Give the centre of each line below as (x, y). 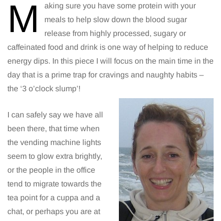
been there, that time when (54, 129)
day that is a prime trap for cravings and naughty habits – (106, 75)
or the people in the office (51, 170)
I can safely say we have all (55, 115)
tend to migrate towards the (55, 184)
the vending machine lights (54, 143)
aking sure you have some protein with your (120, 6)
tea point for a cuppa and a (54, 198)
